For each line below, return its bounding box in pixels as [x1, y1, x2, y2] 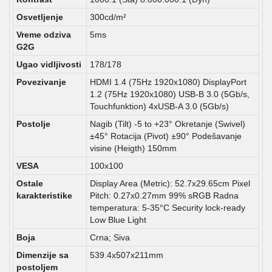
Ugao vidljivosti [16, 59, 81, 69]
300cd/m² [90, 12, 126, 22]
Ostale [16, 178, 43, 188]
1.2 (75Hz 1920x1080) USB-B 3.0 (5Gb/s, [90, 89, 250, 99]
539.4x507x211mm [90, 250, 163, 260]
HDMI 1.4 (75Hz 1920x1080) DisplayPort [90, 77, 246, 87]
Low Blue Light [90, 215, 146, 225]
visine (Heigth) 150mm [90, 143, 177, 153]
